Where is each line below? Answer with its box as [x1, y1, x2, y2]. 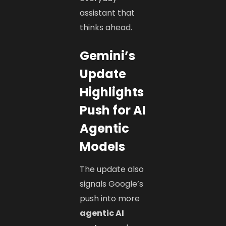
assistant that [80, 7, 135, 19]
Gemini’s [80, 47, 136, 64]
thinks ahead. [80, 21, 133, 33]
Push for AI [80, 101, 146, 119]
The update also [80, 163, 144, 175]
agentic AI [80, 207, 125, 219]
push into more [80, 192, 140, 204]
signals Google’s [80, 178, 144, 190]
